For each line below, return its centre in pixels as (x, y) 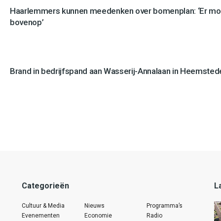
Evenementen (41, 215)
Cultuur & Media (43, 205)
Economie (98, 215)
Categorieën (45, 185)
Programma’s (165, 205)
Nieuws (94, 205)
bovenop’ (27, 22)
